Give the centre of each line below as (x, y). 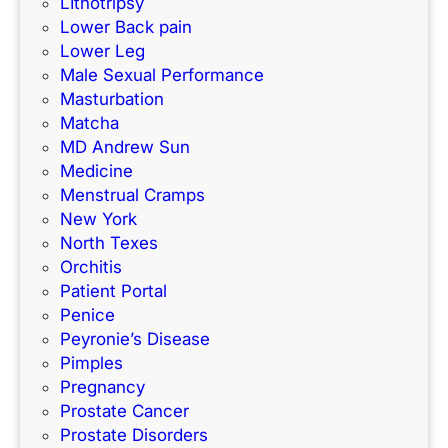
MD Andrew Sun (125, 146)
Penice (87, 314)
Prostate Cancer (124, 410)
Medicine (96, 170)
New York (98, 218)
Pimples (91, 362)
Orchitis (91, 266)
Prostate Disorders (134, 434)
